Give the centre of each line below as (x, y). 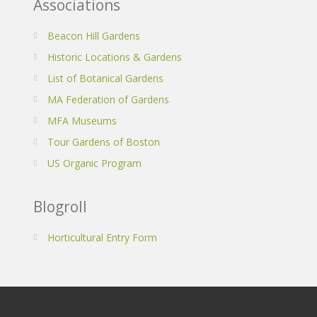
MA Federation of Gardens (108, 99)
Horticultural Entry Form (102, 237)
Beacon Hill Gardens (94, 35)
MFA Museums (82, 120)
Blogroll (60, 206)
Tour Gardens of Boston (104, 142)
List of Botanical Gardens (105, 78)
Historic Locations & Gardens (115, 57)
